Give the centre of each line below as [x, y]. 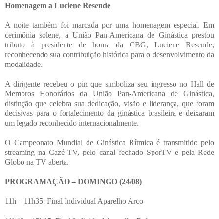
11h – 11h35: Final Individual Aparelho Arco [74, 201]
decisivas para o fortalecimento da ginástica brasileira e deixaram [109, 113]
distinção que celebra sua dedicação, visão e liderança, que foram [109, 103]
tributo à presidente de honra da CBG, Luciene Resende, [109, 44]
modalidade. [24, 64]
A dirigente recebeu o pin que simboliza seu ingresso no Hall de [109, 84]
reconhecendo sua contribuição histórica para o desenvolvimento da [109, 54]
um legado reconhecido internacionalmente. [72, 123]
